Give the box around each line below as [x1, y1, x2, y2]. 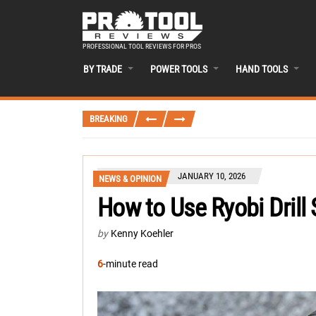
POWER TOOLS [150, 63, 207, 75]
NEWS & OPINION [99, 173, 162, 184]
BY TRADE [83, 63, 122, 75]
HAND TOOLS [236, 63, 288, 75]
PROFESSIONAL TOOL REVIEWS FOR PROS [83, 42, 201, 50]
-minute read [103, 258, 158, 269]
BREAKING [90, 113, 128, 124]
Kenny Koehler [111, 227, 174, 239]
